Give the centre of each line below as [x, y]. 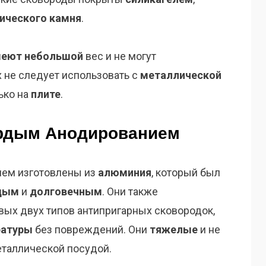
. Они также [130, 192]
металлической [181, 75]
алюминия [125, 173]
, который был [186, 173]
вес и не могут [120, 56]
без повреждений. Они [91, 230]
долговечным [66, 192]
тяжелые [174, 230]
